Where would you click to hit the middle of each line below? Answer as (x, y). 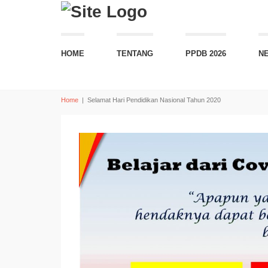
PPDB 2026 (206, 54)
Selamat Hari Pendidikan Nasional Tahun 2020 (154, 100)
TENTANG (135, 54)
